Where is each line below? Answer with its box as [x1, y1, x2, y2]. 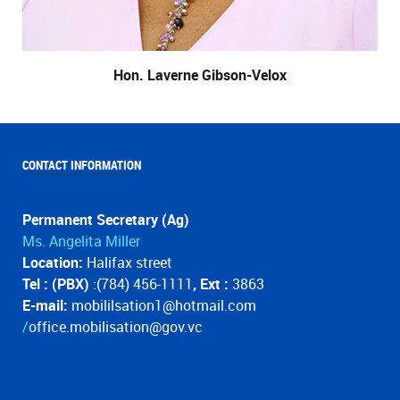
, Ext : [193, 275, 232, 293]
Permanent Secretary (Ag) [22, 211, 189, 229]
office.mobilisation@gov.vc [29, 318, 203, 336]
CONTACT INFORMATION [22, 157, 141, 172]
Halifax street [83, 254, 172, 271]
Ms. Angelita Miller [22, 232, 140, 250]
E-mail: [22, 296, 71, 314]
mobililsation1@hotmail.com [71, 296, 256, 314]
